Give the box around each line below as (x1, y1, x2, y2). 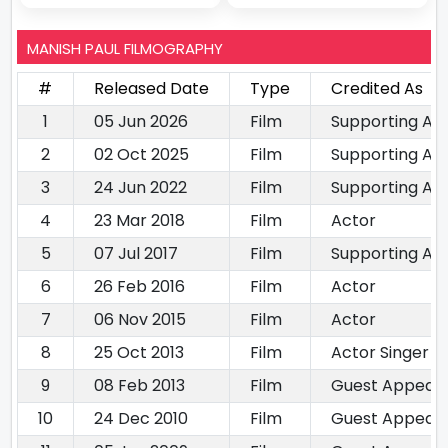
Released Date (94, 77, 209, 101)
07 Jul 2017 (94, 242, 178, 266)
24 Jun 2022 (94, 176, 187, 200)
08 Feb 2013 (94, 374, 185, 398)
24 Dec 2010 (94, 407, 188, 431)
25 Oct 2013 (94, 341, 184, 365)
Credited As (331, 77, 423, 101)
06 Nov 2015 (94, 308, 186, 332)
